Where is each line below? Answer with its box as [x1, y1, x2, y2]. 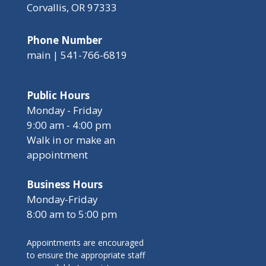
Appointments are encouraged [27, 237, 144, 249]
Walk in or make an [27, 133, 115, 147]
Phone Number [27, 33, 102, 47]
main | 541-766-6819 [27, 48, 127, 62]
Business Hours [27, 178, 103, 192]
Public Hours [27, 88, 90, 103]
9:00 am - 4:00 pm [27, 118, 111, 132]
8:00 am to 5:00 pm [27, 207, 117, 221]
